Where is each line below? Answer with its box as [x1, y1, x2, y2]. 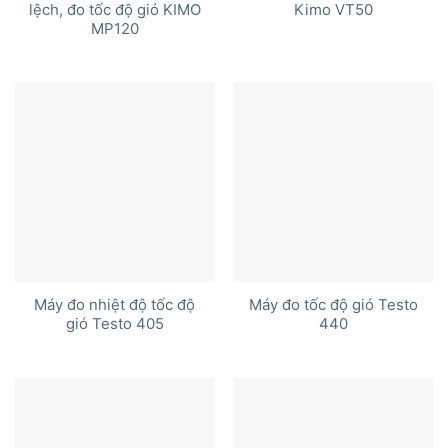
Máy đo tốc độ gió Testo [249, 295, 418, 314]
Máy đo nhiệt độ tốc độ [34, 295, 195, 314]
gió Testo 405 [65, 314, 164, 333]
